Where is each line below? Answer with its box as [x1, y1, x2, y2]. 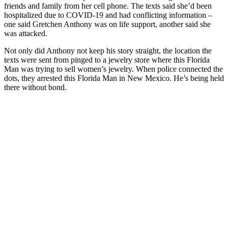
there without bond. [4, 82, 67, 92]
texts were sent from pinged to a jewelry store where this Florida [4, 55, 210, 64]
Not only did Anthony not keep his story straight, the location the [4, 46, 212, 55]
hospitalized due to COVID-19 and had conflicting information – [4, 10, 212, 19]
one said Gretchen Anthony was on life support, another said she [4, 19, 211, 28]
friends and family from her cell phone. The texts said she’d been [4, 1, 212, 10]
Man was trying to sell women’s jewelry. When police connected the [4, 64, 223, 73]
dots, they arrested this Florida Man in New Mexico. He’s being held [4, 73, 224, 82]
